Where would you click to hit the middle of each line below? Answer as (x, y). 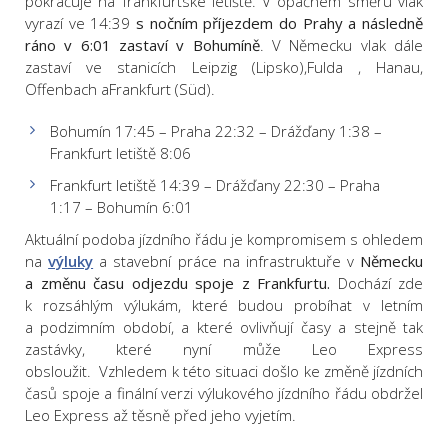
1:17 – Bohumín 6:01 (121, 207)
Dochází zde (376, 283)
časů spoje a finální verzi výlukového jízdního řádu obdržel (224, 393)
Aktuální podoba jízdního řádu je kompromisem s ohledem (224, 239)
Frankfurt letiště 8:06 (120, 153)
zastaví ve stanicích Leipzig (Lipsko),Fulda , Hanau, (224, 67)
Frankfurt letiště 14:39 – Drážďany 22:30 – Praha (215, 185)
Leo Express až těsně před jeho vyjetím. (160, 415)
